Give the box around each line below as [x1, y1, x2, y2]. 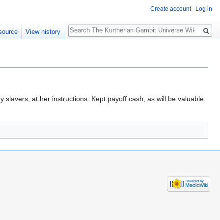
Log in [195, 5, 212, 13]
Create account [150, 5, 191, 13]
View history [25, 28, 60, 36]
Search [67, 19, 100, 30]
